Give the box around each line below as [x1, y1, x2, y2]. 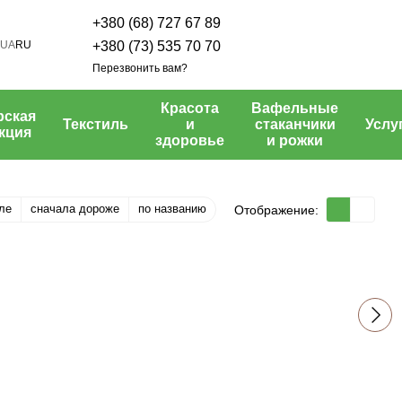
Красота [161, 100, 219, 116]
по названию [138, 202, 206, 215]
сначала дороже [31, 202, 119, 215]
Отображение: [234, 202, 319, 217]
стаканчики [254, 117, 336, 132]
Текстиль [63, 117, 128, 132]
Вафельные [251, 100, 338, 116]
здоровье [155, 133, 224, 148]
